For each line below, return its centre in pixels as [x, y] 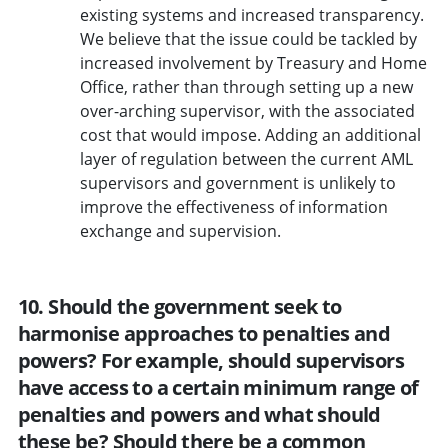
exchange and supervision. [180, 230]
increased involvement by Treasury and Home [253, 62]
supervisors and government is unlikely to [237, 182]
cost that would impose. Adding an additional [250, 134]
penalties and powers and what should [199, 414]
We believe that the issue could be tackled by [248, 38]
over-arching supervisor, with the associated [247, 110]
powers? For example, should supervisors [211, 360]
